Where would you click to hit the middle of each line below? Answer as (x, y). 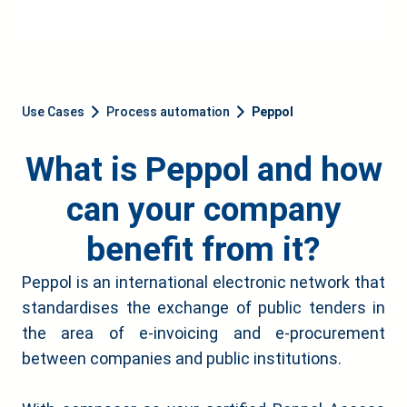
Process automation (168, 111)
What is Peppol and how (203, 169)
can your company (203, 209)
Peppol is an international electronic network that (203, 282)
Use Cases (53, 111)
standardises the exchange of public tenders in (203, 308)
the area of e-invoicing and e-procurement (203, 333)
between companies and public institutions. (182, 358)
